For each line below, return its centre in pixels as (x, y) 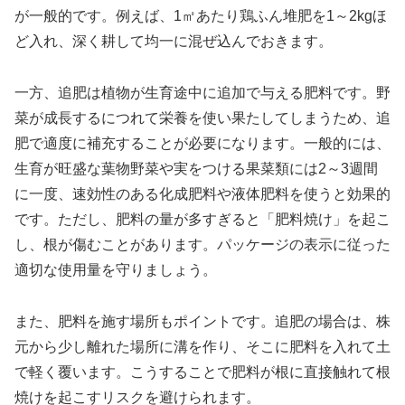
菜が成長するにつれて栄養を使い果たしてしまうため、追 (202, 118)
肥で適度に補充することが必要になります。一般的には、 (202, 144)
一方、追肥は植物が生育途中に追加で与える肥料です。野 (202, 93)
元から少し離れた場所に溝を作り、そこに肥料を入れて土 (202, 346)
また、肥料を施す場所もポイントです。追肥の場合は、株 (202, 321)
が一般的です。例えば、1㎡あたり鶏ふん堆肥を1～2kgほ (201, 16)
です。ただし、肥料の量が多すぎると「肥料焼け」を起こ (202, 220)
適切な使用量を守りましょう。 (116, 270)
